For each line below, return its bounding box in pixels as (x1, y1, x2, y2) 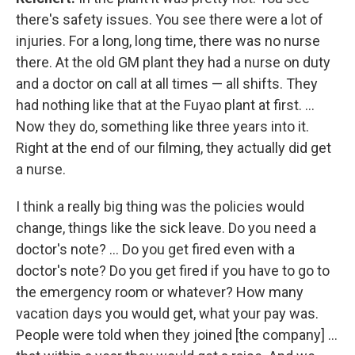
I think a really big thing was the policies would (16, 198, 304, 216)
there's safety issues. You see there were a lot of (16, 11, 323, 29)
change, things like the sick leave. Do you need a (16, 219, 316, 237)
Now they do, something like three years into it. (16, 118, 309, 136)
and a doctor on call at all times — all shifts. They (16, 75, 318, 93)
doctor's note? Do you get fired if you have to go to (16, 262, 330, 280)
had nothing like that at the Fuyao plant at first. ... (16, 97, 315, 114)
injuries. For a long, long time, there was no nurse (16, 32, 320, 50)
